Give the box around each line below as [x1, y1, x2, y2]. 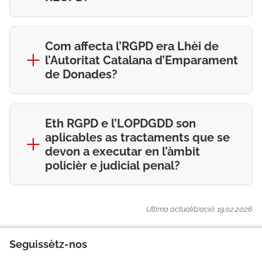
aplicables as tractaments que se [45, 130, 230, 144]
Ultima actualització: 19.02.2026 [146, 205, 253, 213]
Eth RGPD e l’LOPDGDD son [45, 116, 196, 130]
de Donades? [45, 67, 118, 81]
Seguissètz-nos [9, 238, 87, 250]
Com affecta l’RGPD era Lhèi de [45, 39, 219, 53]
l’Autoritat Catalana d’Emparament [45, 53, 238, 67]
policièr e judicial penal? [45, 158, 180, 173]
